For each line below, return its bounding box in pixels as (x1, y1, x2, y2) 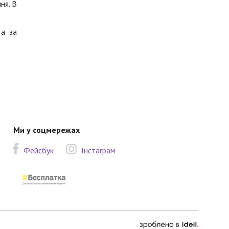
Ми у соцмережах (13, 125, 80, 135)
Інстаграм (81, 145, 116, 155)
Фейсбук (24, 145, 54, 155)
